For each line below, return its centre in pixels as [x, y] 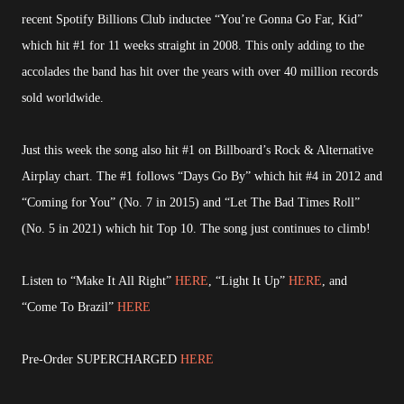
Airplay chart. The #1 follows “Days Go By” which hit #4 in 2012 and [202, 177]
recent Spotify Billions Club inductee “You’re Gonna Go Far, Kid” [192, 20]
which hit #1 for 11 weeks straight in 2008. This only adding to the [193, 46]
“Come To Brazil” [69, 308]
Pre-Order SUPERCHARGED [101, 360]
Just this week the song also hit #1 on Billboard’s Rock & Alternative [197, 151]
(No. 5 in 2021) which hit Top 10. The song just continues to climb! [196, 229]
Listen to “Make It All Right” [98, 281]
